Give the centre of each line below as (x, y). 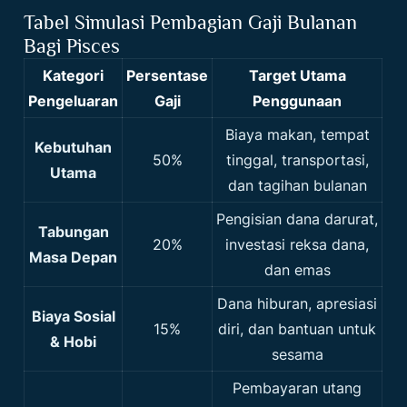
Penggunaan (298, 101)
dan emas (297, 270)
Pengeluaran (74, 101)
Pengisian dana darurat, (298, 219)
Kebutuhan (74, 148)
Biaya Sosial (73, 317)
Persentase (168, 76)
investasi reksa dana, (298, 245)
